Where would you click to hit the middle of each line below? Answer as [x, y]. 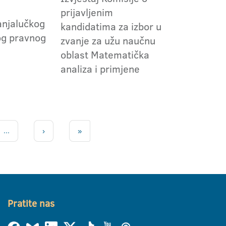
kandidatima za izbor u [111, 26]
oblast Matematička [105, 55]
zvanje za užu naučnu [108, 41]
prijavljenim [87, 12]
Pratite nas [31, 204]
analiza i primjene [100, 69]
